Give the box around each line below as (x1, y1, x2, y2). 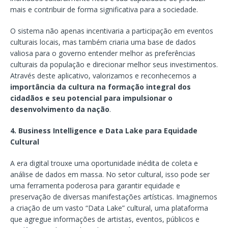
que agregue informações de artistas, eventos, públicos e (10, 214, 199, 224)
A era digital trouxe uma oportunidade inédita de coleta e (10, 158, 198, 168)
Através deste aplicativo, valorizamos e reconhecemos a (10, 70, 196, 80)
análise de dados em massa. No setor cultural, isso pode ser (10, 169, 210, 179)
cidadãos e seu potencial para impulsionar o (10, 93, 173, 103)
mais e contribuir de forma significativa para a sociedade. (10, 4, 198, 14)
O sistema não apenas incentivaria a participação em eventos (10, 25, 213, 36)
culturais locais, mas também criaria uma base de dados (10, 37, 196, 47)
